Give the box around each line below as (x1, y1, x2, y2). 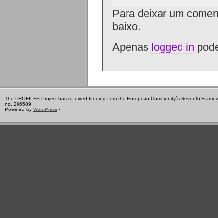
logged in (151, 41, 194, 54)
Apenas (112, 41, 151, 54)
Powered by (5, 107, 33, 112)
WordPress (33, 107, 57, 112)
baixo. (112, 20, 141, 33)
